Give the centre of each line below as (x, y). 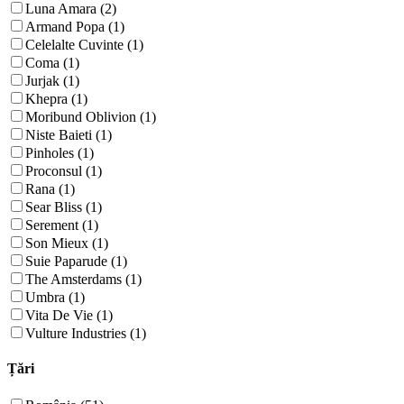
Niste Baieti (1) (69, 134)
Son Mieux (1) (67, 243)
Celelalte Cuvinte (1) (84, 44)
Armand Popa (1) (75, 26)
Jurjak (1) (52, 80)
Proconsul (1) (64, 170)
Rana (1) (50, 188)
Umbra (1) (55, 297)
